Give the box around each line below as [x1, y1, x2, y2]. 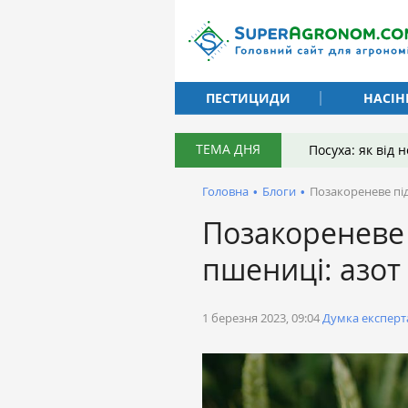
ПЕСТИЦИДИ [205, 88, 291, 107]
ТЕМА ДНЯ [196, 140, 260, 158]
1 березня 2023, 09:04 [202, 310, 320, 326]
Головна [202, 183, 249, 199]
